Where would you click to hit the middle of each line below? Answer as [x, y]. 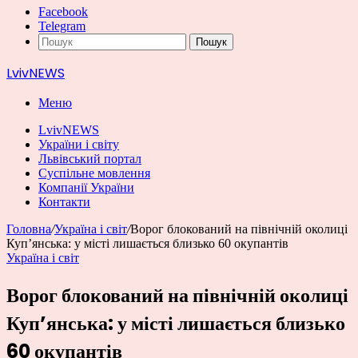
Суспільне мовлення [94, 173]
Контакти [64, 202]
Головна [29, 229]
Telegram [62, 26]
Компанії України [86, 187]
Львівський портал [90, 159]
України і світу [79, 144]
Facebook [63, 12]
